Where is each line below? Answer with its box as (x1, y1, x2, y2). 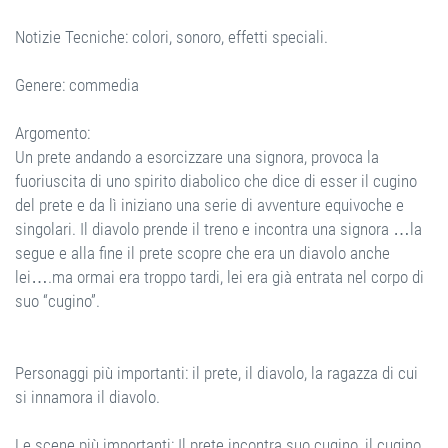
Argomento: (15, 122, 90, 143)
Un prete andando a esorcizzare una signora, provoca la (15, 146, 379, 167)
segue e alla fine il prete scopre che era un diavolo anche (15, 242, 390, 263)
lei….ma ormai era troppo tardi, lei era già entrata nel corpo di (15, 266, 424, 287)
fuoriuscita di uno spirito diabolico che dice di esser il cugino (15, 170, 417, 191)
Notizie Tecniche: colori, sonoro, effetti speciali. (15, 26, 328, 47)
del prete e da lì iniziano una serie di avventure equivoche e (15, 194, 404, 215)
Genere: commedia (15, 74, 139, 95)
